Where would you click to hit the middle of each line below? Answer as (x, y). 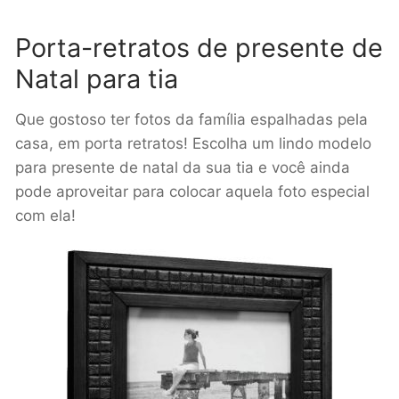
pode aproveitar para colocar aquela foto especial (192, 192)
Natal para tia (97, 78)
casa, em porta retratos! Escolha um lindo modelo (193, 144)
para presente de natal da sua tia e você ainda (183, 168)
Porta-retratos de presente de (199, 47)
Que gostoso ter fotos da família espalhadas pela (191, 120)
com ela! (45, 216)
